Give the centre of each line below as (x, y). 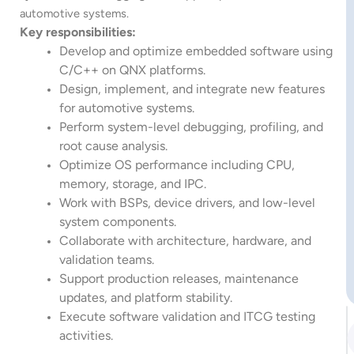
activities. (86, 335)
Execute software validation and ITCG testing (187, 316)
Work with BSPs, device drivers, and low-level (187, 202)
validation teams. (107, 259)
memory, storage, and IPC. (133, 183)
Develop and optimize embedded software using (196, 51)
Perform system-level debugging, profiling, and (191, 126)
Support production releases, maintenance (179, 278)
